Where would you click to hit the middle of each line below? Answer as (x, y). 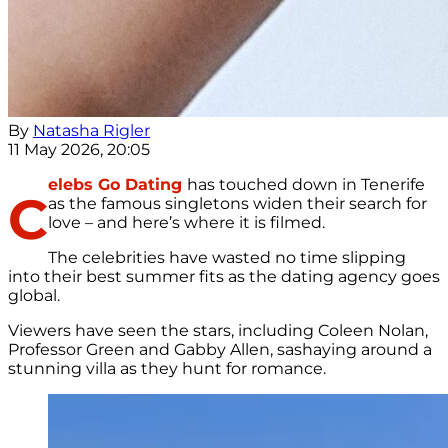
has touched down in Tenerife (306, 185)
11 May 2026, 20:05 (79, 150)
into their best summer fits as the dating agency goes (224, 277)
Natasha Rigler (91, 131)
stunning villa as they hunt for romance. (167, 369)
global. (34, 296)
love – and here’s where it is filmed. (186, 223)
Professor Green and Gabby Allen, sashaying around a (220, 350)
